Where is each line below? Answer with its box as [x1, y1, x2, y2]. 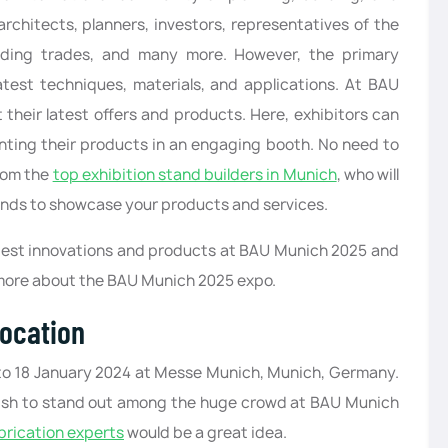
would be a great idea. [124, 422, 287, 444]
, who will [336, 164, 400, 186]
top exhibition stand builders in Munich [52, 164, 337, 186]
